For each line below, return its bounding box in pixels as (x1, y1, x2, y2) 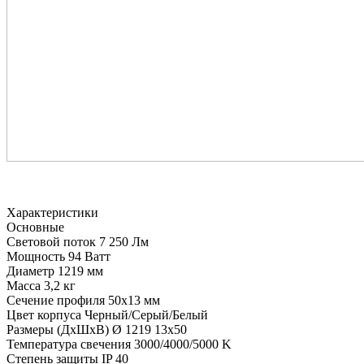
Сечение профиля (6, 293, 105, 308)
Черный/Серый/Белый (84, 308, 208, 323)
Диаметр (6, 264, 54, 279)
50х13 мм (108, 293, 160, 308)
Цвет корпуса (6, 308, 81, 323)
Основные (6, 220, 64, 235)
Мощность (6, 249, 65, 264)
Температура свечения (6, 337, 131, 352)
